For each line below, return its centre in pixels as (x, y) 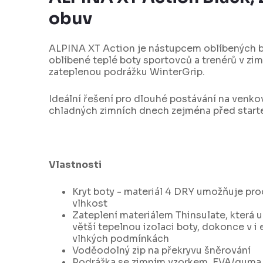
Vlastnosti (75, 165)
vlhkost (90, 204)
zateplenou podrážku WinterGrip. (128, 72)
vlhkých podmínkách (124, 239)
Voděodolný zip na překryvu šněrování (161, 251)
